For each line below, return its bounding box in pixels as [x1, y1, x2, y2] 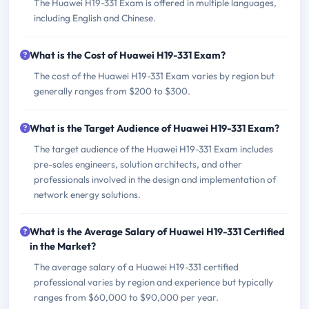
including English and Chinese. [34, 12, 156, 25]
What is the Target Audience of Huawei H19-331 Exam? [30, 122, 279, 135]
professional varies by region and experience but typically [34, 276, 273, 289]
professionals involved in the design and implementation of [34, 173, 276, 186]
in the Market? [30, 240, 96, 253]
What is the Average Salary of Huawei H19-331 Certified [30, 226, 285, 239]
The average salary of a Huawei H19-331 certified [34, 261, 239, 274]
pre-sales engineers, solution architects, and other [34, 158, 242, 171]
